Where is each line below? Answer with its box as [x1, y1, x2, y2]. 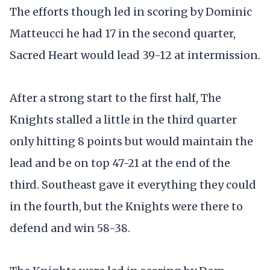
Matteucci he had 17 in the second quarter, [10, 26, 236, 40]
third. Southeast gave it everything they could [10, 178, 256, 192]
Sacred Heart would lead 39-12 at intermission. [10, 48, 260, 62]
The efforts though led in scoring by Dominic [10, 4, 252, 19]
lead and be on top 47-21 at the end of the [10, 156, 230, 171]
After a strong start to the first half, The [10, 91, 221, 105]
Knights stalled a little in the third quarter [10, 113, 237, 127]
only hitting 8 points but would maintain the [10, 134, 253, 149]
